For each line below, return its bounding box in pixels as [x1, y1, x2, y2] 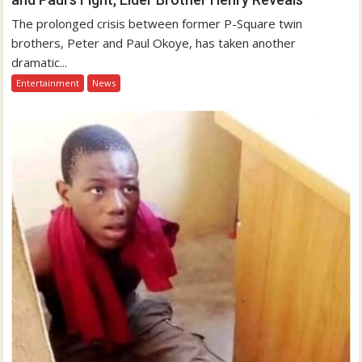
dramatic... [11, 53, 68, 70]
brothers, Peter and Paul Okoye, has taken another [11, 34, 297, 51]
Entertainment [16, 76, 80, 89]
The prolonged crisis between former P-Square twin [11, 15, 303, 32]
